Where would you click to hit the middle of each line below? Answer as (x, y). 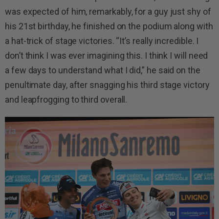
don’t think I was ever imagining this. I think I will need (107, 55)
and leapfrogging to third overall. (66, 99)
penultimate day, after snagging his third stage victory (107, 85)
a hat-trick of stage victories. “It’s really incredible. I (102, 41)
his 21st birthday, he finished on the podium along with (109, 26)
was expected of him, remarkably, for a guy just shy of (108, 11)
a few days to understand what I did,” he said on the (103, 70)
